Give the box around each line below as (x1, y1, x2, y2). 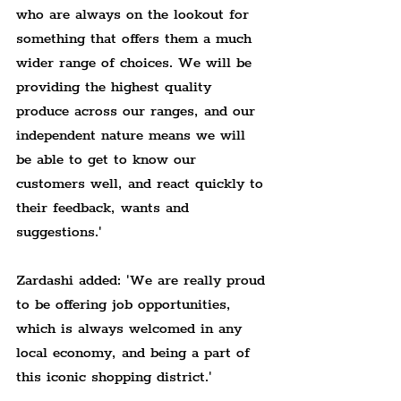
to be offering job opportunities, (16, 294, 236, 314)
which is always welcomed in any (16, 319, 247, 338)
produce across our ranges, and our (16, 101, 260, 121)
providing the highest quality (16, 77, 217, 97)
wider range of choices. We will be (16, 53, 257, 73)
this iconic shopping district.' (16, 367, 212, 387)
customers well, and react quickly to (16, 174, 269, 193)
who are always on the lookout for (16, 4, 254, 24)
